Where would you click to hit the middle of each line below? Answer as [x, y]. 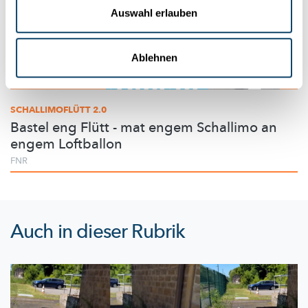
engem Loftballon [66, 144]
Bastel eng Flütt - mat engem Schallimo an [144, 128]
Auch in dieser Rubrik [98, 232]
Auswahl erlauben [154, 12]
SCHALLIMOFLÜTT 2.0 [58, 110]
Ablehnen [154, 58]
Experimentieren [58, 76]
